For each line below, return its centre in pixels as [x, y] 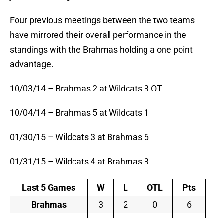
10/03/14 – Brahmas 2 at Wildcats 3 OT [86, 89]
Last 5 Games [49, 188]
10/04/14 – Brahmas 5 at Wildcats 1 [79, 113]
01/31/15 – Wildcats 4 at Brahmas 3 [79, 162]
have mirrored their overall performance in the [98, 35]
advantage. [32, 64]
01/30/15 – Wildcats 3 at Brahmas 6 [79, 137]
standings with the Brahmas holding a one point [101, 50]
